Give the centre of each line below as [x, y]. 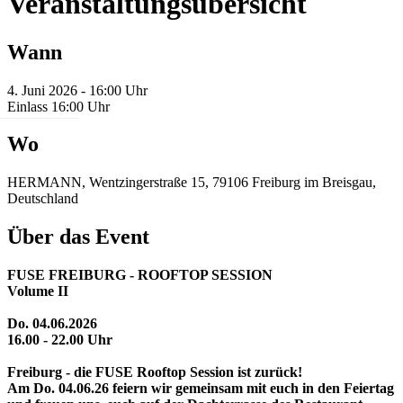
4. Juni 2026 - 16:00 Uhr [77, 90]
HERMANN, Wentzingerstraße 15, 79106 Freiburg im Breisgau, [192, 183]
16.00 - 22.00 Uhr [60, 340]
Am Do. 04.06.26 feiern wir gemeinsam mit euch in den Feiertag [201, 389]
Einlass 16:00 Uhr [58, 106]
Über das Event [78, 237]
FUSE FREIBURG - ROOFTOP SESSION [142, 275]
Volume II [38, 291]
